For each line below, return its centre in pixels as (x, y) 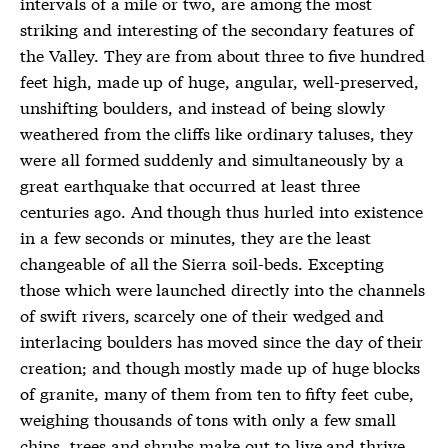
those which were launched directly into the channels (222, 288)
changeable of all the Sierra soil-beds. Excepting (202, 262)
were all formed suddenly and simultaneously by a (212, 158)
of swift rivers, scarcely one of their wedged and (202, 314)
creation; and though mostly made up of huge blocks (220, 366)
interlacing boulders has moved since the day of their (222, 340)
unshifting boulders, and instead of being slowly (202, 106)
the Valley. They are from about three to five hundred (223, 54)
